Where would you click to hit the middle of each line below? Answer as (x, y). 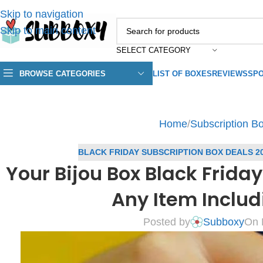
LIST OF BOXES (182, 73)
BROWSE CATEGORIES (63, 73)
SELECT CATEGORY (154, 50)
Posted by (166, 222)
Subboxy (223, 222)
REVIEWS (230, 73)
